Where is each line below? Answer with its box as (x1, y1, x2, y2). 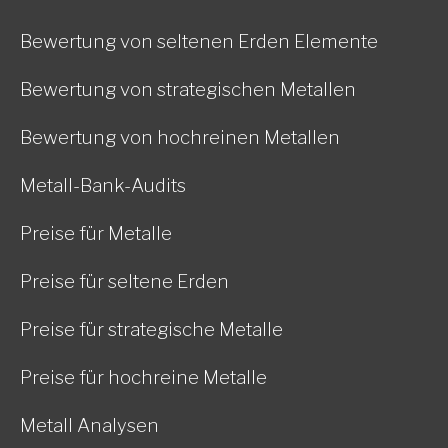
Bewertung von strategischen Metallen (20, 77, 356, 101)
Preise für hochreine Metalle (20, 365, 267, 389)
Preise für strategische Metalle (20, 317, 283, 341)
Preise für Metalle (20, 221, 172, 245)
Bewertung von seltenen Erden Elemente (20, 29, 378, 53)
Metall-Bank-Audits (20, 173, 186, 197)
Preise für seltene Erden (20, 269, 229, 293)
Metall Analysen (20, 413, 159, 437)
